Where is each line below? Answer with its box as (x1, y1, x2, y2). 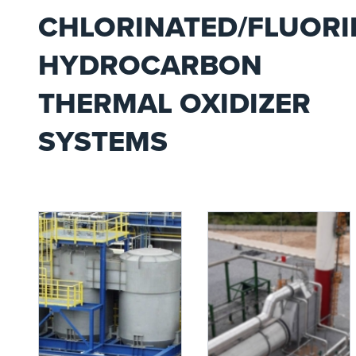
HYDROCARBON (38, 44, 262, 86)
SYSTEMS (38, 120, 168, 162)
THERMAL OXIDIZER (38, 82, 311, 124)
